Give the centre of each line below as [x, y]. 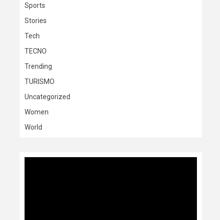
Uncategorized [47, 97]
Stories [36, 21]
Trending [38, 66]
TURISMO [40, 82]
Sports [35, 5]
